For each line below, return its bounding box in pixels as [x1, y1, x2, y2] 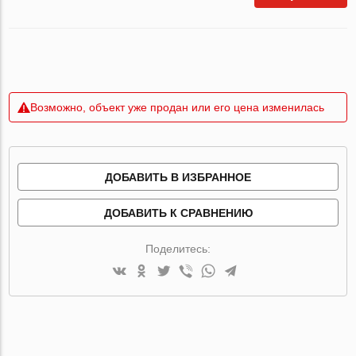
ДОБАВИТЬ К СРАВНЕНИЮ [103, 206, 253, 219]
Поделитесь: [145, 242, 211, 255]
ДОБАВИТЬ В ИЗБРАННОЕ [105, 170, 251, 184]
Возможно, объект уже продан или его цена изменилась [30, 100, 325, 114]
